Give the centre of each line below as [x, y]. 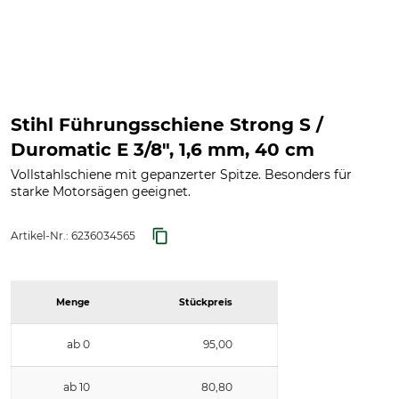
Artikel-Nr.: [41, 236]
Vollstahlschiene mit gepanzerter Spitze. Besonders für [181, 175]
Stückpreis [206, 302]
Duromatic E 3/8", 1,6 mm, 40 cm [163, 150]
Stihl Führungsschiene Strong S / [167, 125]
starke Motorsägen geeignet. [101, 191]
